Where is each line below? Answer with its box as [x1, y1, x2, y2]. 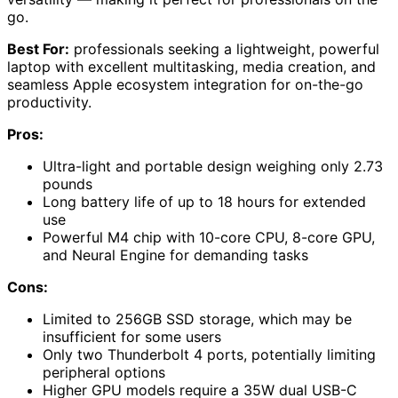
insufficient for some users [43, 327, 221, 346]
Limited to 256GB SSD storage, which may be [43, 309, 352, 328]
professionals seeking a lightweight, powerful [69, 39, 379, 58]
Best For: [7, 39, 69, 58]
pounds [43, 174, 92, 193]
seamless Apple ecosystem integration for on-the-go [7, 75, 363, 93]
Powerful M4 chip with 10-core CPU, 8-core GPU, [43, 227, 375, 246]
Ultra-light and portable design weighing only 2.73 [43, 156, 383, 175]
